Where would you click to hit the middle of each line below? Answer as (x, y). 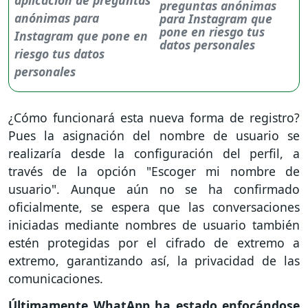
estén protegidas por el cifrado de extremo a (154, 243)
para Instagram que (216, 19)
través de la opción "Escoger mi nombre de (154, 172)
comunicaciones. (56, 279)
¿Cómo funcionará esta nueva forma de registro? (154, 118)
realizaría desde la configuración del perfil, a (154, 154)
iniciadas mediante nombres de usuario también (154, 225)
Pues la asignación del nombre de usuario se (154, 136)
